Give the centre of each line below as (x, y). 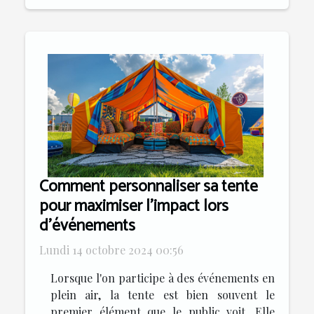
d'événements (87, 226)
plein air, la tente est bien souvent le (163, 294)
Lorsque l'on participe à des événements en (163, 278)
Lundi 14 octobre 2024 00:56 (111, 250)
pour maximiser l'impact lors (134, 206)
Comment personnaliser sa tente (149, 186)
